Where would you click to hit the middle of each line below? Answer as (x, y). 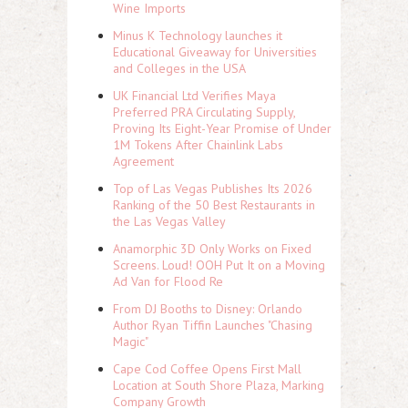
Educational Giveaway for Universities (215, 52)
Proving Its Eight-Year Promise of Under (222, 128)
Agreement (143, 161)
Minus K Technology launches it (198, 36)
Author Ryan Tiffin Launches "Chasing (213, 325)
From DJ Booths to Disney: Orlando (208, 309)
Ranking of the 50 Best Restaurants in (214, 205)
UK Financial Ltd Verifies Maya (194, 96)
